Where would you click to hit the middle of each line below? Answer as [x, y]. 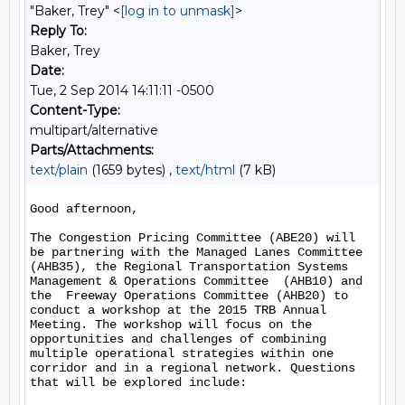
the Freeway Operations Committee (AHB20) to [189, 296]
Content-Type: [75, 110]
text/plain [59, 170]
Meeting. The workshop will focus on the [171, 325]
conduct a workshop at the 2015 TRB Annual [178, 310]
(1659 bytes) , [132, 170]
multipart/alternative [94, 130]
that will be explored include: [138, 382]
